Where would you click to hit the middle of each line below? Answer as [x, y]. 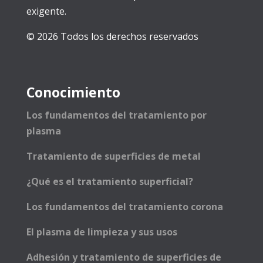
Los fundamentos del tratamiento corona [124, 207]
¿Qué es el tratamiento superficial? [109, 181]
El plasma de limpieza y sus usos [102, 232]
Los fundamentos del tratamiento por [116, 115]
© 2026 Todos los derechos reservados [112, 36]
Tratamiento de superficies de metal [113, 156]
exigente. [46, 11]
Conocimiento [73, 92]
